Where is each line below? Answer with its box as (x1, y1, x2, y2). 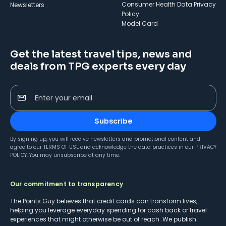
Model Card (121, 19, 158, 28)
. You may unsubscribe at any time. (27, 151, 120, 159)
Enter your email (35, 93, 92, 103)
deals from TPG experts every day (10, 60, 186, 73)
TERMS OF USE (43, 143, 79, 151)
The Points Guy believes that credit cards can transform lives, (10, 197, 197, 206)
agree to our (10, 143, 42, 151)
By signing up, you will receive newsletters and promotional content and (10, 135, 200, 143)
